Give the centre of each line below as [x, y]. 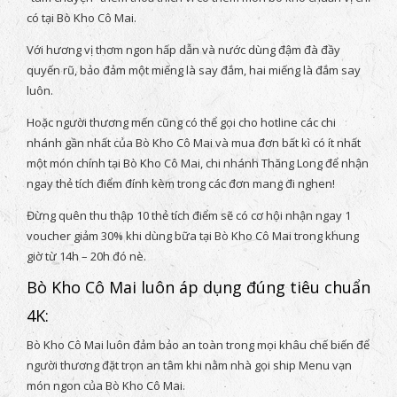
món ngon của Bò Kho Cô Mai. [106, 386]
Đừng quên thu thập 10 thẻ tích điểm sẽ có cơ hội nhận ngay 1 [189, 216]
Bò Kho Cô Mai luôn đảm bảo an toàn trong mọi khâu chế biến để [198, 345]
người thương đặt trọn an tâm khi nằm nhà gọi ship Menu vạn [189, 366]
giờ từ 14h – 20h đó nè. [86, 257]
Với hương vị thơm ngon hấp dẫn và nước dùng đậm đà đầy [183, 50]
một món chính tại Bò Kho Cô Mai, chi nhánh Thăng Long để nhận [198, 163]
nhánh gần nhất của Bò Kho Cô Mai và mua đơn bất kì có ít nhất [194, 143]
